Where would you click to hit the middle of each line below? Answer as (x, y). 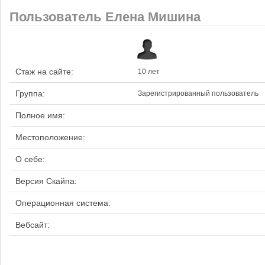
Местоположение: (50, 137)
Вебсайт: (33, 225)
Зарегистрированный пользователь (198, 93)
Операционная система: (63, 203)
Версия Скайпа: (46, 181)
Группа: (30, 93)
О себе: (30, 159)
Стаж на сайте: (44, 72)
